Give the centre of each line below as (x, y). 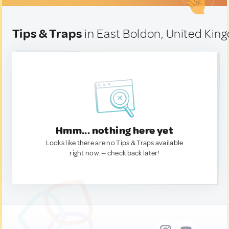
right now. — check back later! (114, 153)
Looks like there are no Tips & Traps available (114, 143)
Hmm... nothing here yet (114, 131)
